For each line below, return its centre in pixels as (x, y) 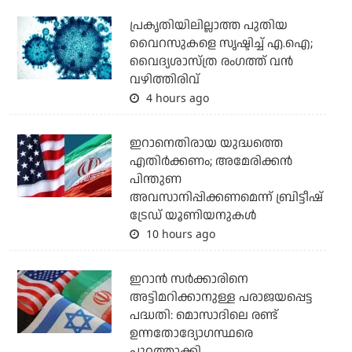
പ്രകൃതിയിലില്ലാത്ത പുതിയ (208, 26)
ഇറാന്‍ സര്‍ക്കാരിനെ (189, 280)
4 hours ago (176, 98)
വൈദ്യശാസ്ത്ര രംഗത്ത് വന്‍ (211, 62)
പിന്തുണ (155, 180)
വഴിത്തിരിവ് (164, 80)
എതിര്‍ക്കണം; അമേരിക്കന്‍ (211, 162)
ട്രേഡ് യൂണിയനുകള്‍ (193, 216)
